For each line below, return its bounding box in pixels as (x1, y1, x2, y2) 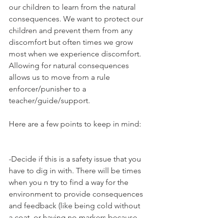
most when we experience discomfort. (9, 49, 143, 59)
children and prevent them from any (9, 26, 134, 36)
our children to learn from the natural (9, 2, 138, 12)
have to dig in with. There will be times (9, 166, 143, 176)
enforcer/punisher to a (9, 84, 88, 94)
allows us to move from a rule (9, 73, 112, 82)
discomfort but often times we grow (9, 37, 135, 47)
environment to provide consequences (9, 189, 145, 199)
